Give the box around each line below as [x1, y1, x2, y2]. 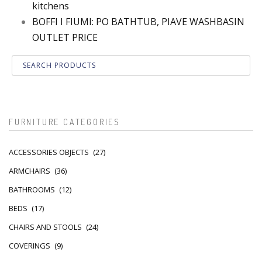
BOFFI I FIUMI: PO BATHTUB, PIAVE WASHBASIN [32, 15, 244, 28]
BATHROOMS [9, 184, 55, 195]
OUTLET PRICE [32, 30, 98, 44]
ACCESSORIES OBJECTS [9, 146, 89, 157]
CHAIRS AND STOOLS [9, 221, 82, 232]
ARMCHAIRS [9, 165, 50, 176]
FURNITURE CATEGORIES [9, 116, 120, 127]
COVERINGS [9, 240, 50, 251]
